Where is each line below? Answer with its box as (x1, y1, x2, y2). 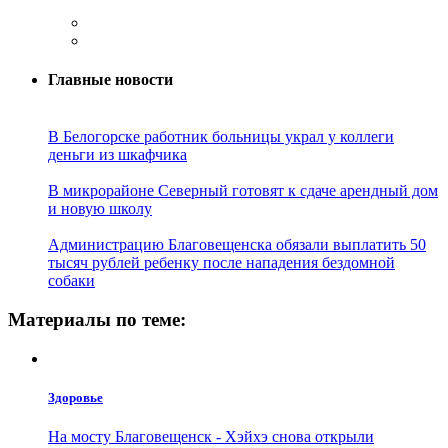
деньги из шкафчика (48, 146, 187, 164)
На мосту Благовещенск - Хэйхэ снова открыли (48, 428, 374, 446)
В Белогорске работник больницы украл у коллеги (48, 128, 394, 146)
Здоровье (48, 390, 103, 406)
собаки (48, 272, 95, 290)
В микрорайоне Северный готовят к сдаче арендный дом (48, 182, 438, 200)
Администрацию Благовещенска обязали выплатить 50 (48, 236, 426, 254)
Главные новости (48, 71, 173, 89)
